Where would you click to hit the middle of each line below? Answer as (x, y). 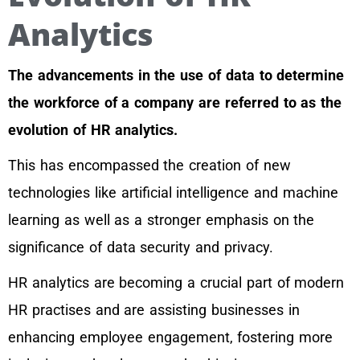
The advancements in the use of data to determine (176, 76)
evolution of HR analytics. (96, 130)
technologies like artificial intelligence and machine (173, 193)
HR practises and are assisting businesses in (154, 310)
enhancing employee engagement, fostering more (171, 337)
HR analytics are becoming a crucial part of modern (176, 283)
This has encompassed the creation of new (149, 166)
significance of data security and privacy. (143, 247)
